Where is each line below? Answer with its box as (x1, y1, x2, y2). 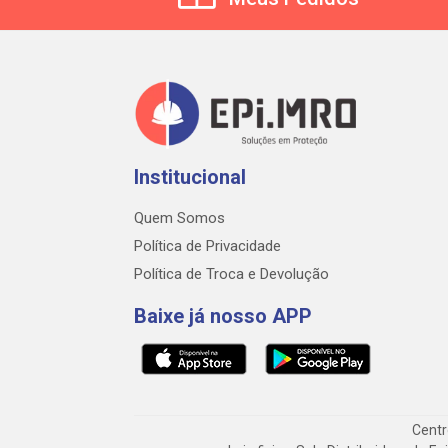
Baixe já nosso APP (134, 304, 312, 329)
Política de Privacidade (134, 237, 281, 256)
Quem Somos (134, 209, 225, 228)
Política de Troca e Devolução (134, 265, 329, 284)
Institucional (134, 165, 246, 190)
